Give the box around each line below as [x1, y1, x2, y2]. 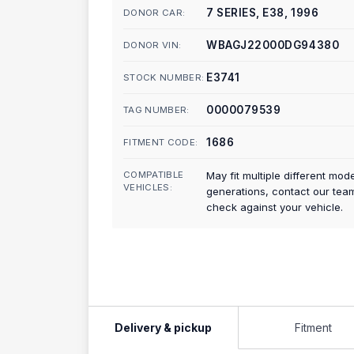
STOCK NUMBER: [123, 72, 205, 83]
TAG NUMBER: [123, 104, 190, 115]
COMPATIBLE [123, 169, 184, 180]
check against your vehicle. [206, 201, 343, 213]
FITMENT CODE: [123, 137, 198, 148]
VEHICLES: [123, 182, 173, 193]
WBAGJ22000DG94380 [206, 39, 340, 51]
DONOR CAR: [123, 7, 186, 18]
